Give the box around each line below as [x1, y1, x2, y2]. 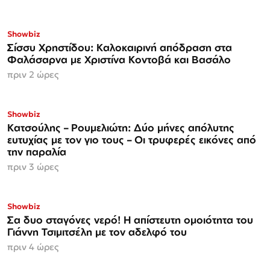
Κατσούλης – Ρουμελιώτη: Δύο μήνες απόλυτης [7, 121, 234, 134]
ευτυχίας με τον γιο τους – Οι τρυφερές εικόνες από [7, 133, 256, 146]
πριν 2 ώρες [7, 68, 58, 80]
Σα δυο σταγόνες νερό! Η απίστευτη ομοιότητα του [7, 213, 253, 226]
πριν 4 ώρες [7, 240, 58, 253]
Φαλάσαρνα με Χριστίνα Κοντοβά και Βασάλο [7, 52, 231, 66]
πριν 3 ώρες [7, 160, 58, 172]
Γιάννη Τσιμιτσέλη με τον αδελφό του [7, 225, 187, 238]
